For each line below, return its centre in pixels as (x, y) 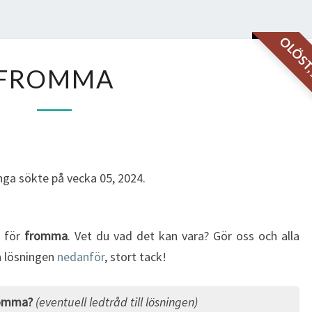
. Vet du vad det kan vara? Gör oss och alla (184, 236)
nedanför (81, 257)
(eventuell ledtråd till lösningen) (116, 302)
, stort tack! (135, 257)
